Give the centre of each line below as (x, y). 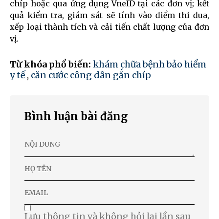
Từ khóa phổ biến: (51, 64)
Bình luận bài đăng (76, 116)
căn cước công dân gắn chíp (91, 75)
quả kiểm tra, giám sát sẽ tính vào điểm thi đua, (109, 15)
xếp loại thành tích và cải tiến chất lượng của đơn (109, 27)
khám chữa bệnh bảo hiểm (150, 64)
